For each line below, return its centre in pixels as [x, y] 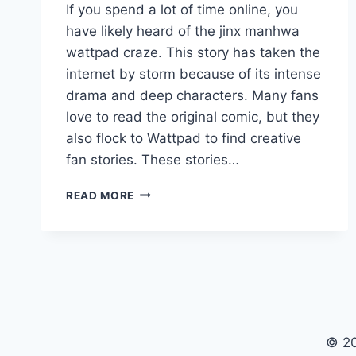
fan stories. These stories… [153, 159]
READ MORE [101, 195]
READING [160, 308]
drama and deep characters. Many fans [192, 95]
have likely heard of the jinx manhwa [183, 31]
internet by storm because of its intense [193, 74]
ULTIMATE [163, 258]
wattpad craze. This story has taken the [193, 52]
